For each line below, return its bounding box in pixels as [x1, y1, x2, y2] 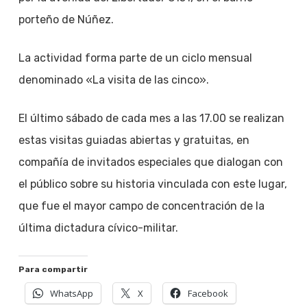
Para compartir [18, 265, 88, 274]
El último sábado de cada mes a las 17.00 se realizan [18, 112, 284, 125]
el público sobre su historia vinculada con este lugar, [18, 177, 287, 191]
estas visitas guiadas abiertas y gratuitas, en [18, 134, 249, 147]
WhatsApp [49, 287, 93, 299]
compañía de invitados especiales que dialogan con [18, 156, 283, 169]
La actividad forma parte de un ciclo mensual [18, 51, 252, 64]
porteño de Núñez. [18, 13, 114, 26]
